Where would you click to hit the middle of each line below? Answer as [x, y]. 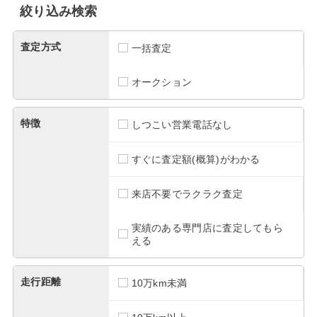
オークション [162, 82]
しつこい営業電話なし [182, 124]
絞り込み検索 [58, 11]
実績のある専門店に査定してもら [207, 227]
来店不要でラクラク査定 [187, 194]
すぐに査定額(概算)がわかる [196, 159]
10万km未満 [159, 283]
